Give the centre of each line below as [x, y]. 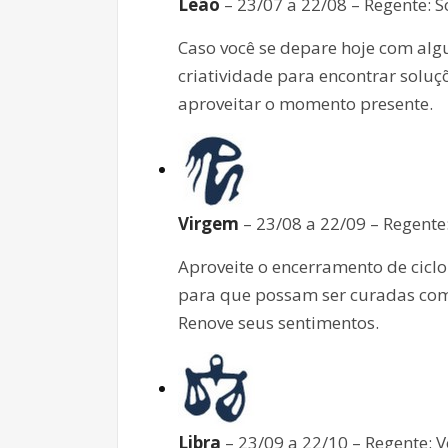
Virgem [208, 223]
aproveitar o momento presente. [305, 103]
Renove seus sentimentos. [278, 322]
